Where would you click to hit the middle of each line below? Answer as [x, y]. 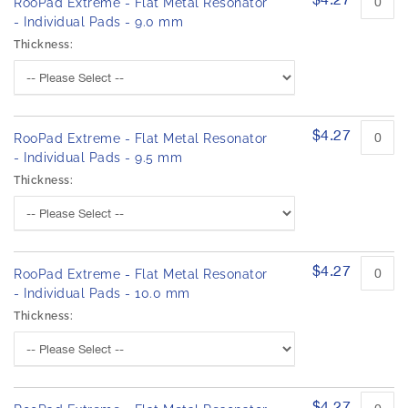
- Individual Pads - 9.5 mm [98, 158]
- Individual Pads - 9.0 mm [98, 22]
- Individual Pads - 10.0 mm [102, 294]
